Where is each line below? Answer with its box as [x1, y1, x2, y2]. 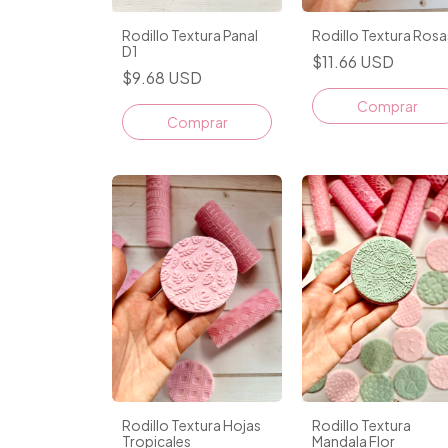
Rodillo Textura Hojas [122, 415, 261, 434]
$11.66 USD [312, 50, 394, 72]
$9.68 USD [122, 66, 202, 88]
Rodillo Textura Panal [122, 25, 258, 44]
